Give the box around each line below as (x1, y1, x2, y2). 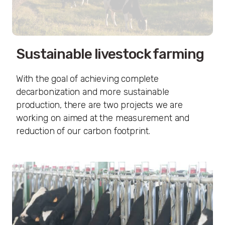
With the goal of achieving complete (16, 73, 159, 85)
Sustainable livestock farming (16, 46, 204, 63)
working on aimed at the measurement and (16, 113, 189, 124)
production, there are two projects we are (16, 99, 183, 111)
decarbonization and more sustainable (16, 86, 169, 98)
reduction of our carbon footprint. (16, 126, 150, 137)
